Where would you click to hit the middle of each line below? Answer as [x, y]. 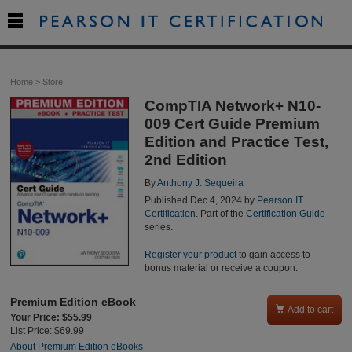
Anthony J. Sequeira [200, 183]
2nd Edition [185, 160]
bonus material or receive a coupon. [221, 268]
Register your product [190, 254]
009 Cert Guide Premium [232, 124]
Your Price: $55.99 [51, 318]
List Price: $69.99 [47, 331]
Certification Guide [285, 214]
